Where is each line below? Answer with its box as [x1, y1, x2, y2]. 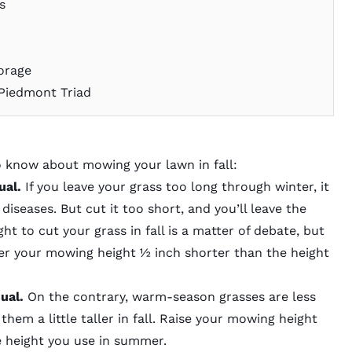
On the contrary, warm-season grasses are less [27, 289, 316, 305]
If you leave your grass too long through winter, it [20, 179, 329, 195]
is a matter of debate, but [163, 223, 324, 239]
